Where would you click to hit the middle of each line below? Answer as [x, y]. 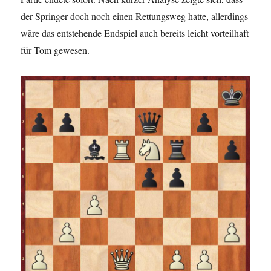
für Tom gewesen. [55, 50]
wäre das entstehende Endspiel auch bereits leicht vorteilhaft [135, 33]
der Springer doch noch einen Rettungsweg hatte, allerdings [135, 16]
